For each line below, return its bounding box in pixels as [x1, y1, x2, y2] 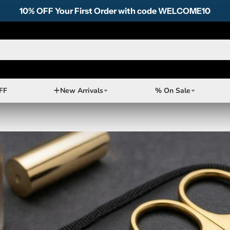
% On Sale [155, 85, 190, 95]
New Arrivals [60, 85, 103, 95]
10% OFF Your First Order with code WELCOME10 [20, 5, 210, 16]
